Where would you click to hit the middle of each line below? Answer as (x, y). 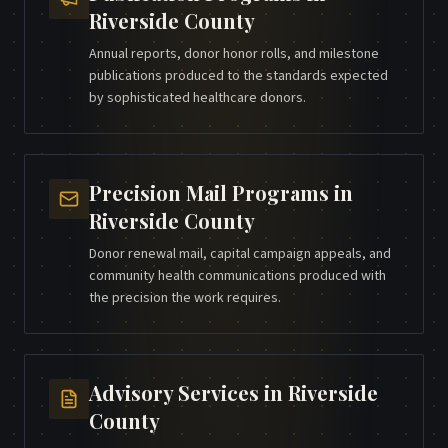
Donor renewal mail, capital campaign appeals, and (240, 254)
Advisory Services (174, 393)
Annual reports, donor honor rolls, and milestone (234, 54)
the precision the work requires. (185, 298)
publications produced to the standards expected (238, 76)
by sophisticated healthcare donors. (197, 98)
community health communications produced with (237, 276)
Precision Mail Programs (209, 193)
